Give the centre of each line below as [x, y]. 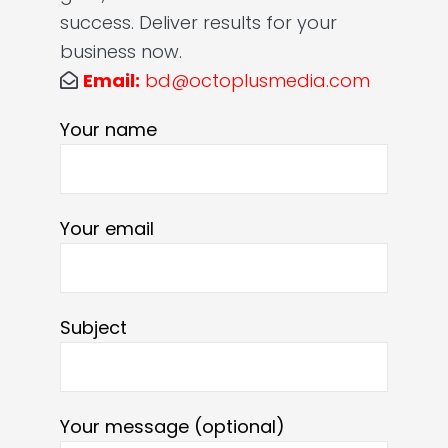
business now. [123, 52]
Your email [107, 229]
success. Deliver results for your [198, 23]
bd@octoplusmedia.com [255, 81]
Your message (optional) [172, 427]
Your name [108, 130]
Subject [93, 328]
